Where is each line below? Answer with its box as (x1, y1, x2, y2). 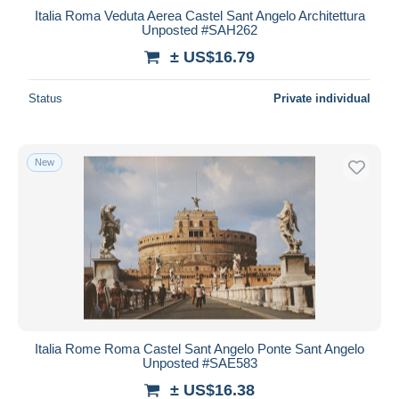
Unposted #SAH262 (142, 21, 257, 37)
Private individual (273, 91, 370, 105)
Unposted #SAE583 (142, 354, 257, 370)
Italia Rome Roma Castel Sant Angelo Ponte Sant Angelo (35, 340, 364, 356)
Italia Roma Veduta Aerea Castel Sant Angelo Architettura (34, 7, 365, 23)
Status (28, 91, 62, 105)
